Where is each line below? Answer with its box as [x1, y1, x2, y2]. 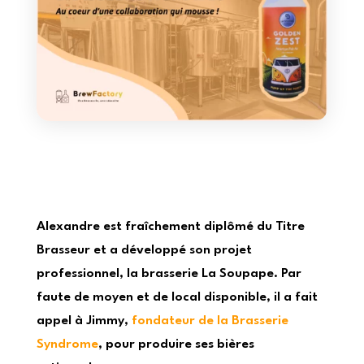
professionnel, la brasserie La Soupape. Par [36, 266, 301, 280]
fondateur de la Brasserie [131, 314, 288, 327]
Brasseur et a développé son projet [36, 243, 252, 257]
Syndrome [36, 337, 98, 351]
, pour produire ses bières [97, 337, 254, 351]
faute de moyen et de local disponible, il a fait [36, 290, 318, 304]
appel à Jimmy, [36, 314, 132, 327]
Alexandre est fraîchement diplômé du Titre [36, 219, 305, 233]
